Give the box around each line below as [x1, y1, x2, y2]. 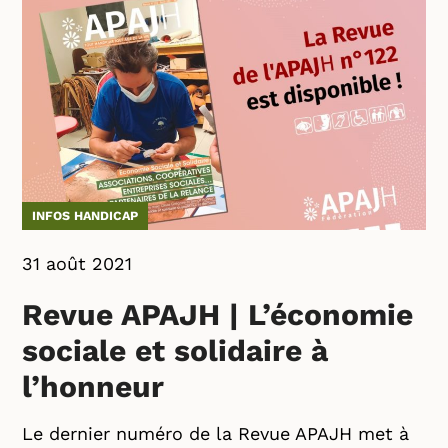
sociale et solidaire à [22, 333, 329, 368]
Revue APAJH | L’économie [22, 297, 414, 332]
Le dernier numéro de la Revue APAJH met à [22, 423, 410, 444]
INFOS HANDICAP [32, 208, 139, 223]
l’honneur [22, 369, 165, 404]
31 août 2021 [22, 253, 133, 274]
